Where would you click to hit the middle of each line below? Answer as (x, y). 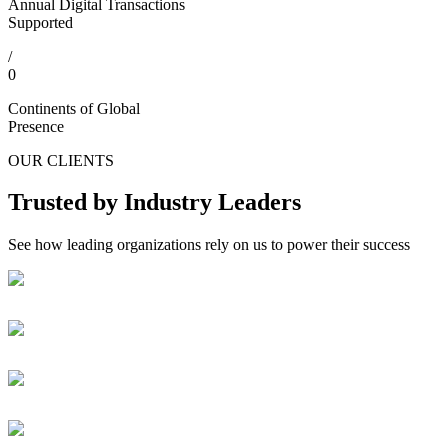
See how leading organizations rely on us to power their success (209, 245)
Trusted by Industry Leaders (154, 202)
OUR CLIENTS (61, 160)
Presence (36, 126)
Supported (40, 22)
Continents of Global (74, 108)
